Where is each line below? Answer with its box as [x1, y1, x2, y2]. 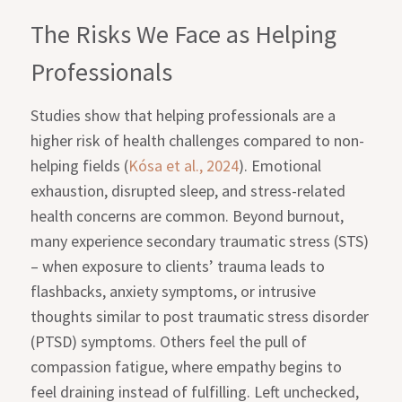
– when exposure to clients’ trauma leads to [31, 255, 326, 276]
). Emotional [239, 154, 322, 176]
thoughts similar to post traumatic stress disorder [31, 305, 370, 327]
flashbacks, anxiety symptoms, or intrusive [31, 280, 317, 301]
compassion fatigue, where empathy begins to [31, 355, 343, 377]
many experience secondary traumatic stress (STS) [31, 230, 370, 251]
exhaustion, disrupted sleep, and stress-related [31, 179, 346, 201]
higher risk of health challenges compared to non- [31, 129, 365, 151]
